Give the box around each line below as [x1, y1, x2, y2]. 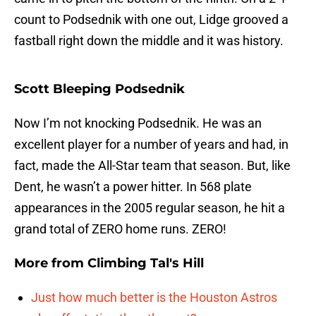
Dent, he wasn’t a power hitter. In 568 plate [14, 179, 252, 195]
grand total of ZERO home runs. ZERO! [14, 221, 226, 237]
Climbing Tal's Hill [87, 255, 204, 272]
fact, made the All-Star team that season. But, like [14, 158, 291, 174]
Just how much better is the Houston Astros [31, 290, 277, 305]
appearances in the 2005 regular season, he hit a [14, 200, 285, 216]
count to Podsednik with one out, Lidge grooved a [14, 12, 288, 28]
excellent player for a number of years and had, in [14, 137, 288, 152]
